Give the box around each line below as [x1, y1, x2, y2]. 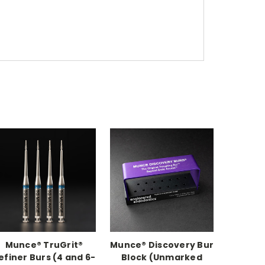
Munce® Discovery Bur [110, 239, 214, 251]
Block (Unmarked [121, 251, 202, 264]
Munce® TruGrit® [5, 239, 83, 251]
